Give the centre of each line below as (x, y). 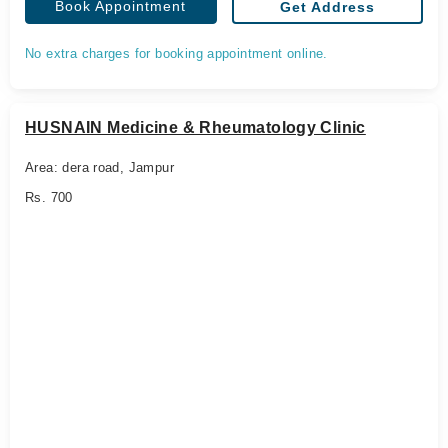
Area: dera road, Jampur (99, 167)
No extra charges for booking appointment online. (176, 53)
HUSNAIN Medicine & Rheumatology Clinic (195, 127)
